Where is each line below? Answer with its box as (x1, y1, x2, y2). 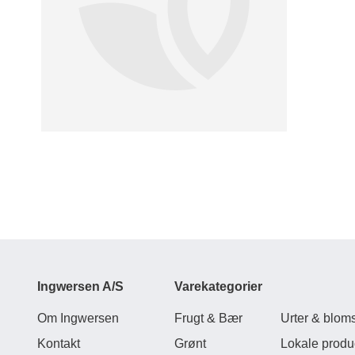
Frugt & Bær (174, 311, 242, 325)
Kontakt (37, 337, 80, 350)
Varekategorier (174, 280, 262, 293)
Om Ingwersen (37, 311, 119, 325)
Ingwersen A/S (37, 280, 124, 293)
